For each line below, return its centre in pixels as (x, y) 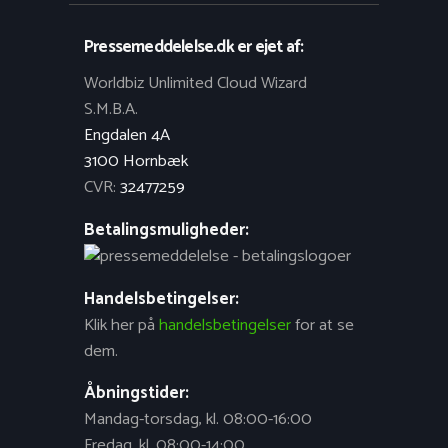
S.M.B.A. (111, 109)
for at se (322, 325)
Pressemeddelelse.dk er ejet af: (194, 46)
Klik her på (121, 325)
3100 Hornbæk (136, 161)
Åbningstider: (136, 394)
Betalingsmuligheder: (166, 230)
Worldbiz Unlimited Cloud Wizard (195, 83)
